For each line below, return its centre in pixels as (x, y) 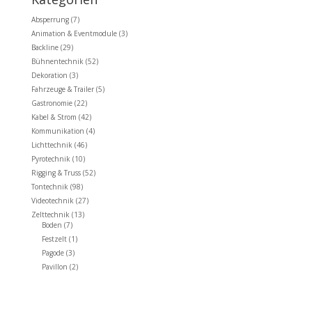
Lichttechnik (52, 145)
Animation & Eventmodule (74, 33)
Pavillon (54, 266)
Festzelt (54, 239)
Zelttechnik (50, 214)
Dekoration (49, 75)
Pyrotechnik (50, 158)
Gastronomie (52, 103)
